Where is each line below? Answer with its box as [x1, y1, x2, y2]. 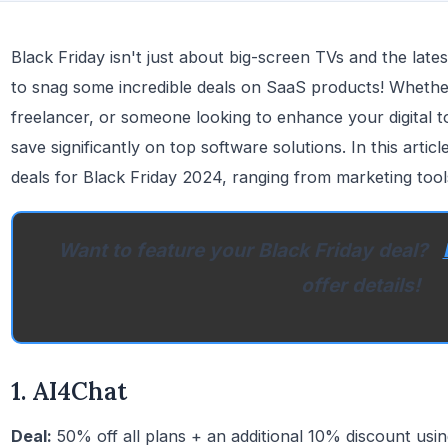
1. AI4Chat [11, 376, 127, 408]
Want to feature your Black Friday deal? [57, 238, 433, 262]
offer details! [300, 273, 420, 297]
